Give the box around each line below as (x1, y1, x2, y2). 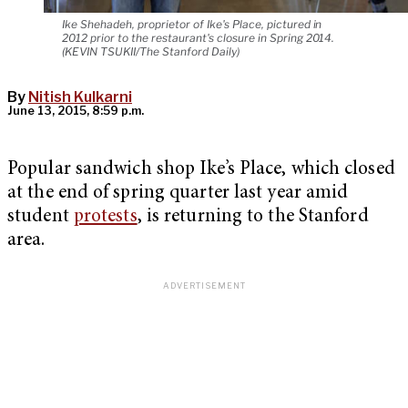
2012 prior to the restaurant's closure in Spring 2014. (62, 31, 335, 46)
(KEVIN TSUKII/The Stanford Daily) (62, 45, 240, 59)
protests (73, 208, 138, 228)
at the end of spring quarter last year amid (7, 184, 349, 204)
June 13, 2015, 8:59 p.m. (7, 104, 144, 118)
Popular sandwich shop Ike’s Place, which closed (7, 160, 395, 180)
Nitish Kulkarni (28, 88, 132, 107)
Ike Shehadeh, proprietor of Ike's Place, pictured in (62, 17, 322, 32)
